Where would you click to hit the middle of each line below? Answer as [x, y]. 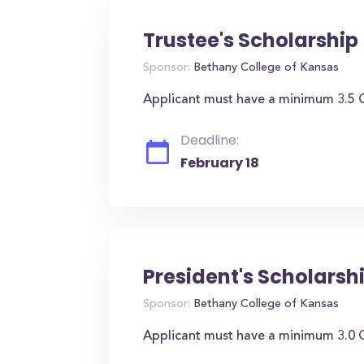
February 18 [220, 163]
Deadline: [210, 140]
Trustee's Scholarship [251, 40]
